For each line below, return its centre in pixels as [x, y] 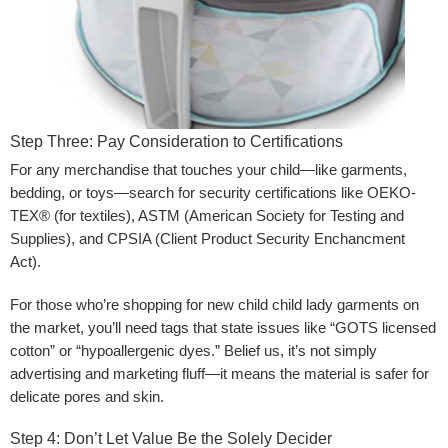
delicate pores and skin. [87, 396]
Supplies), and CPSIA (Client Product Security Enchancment [207, 238]
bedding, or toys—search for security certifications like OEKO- [213, 192]
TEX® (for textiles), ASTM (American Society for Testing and [207, 215]
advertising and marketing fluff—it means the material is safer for [219, 373]
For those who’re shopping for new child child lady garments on [214, 304]
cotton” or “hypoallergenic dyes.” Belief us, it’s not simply [193, 350]
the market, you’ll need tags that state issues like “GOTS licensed [223, 327]
